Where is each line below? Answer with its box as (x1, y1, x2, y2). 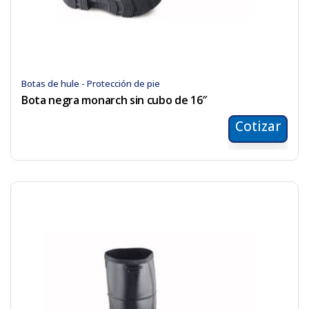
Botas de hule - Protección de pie (21, 77, 160, 90)
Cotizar (235, 117, 281, 136)
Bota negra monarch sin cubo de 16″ (21, 92, 208, 108)
